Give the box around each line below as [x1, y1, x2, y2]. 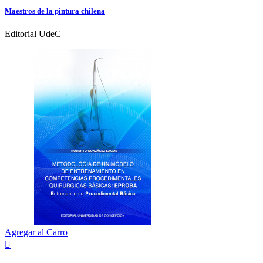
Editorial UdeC [5, 29, 61, 39]
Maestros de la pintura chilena [5, 6, 105, 16]
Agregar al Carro [5, 227, 68, 238]
